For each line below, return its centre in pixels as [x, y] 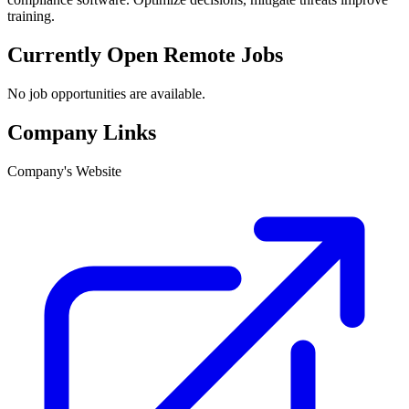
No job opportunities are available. [106, 94]
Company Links [82, 133]
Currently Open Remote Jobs [145, 55]
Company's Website [64, 171]
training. [31, 16]
